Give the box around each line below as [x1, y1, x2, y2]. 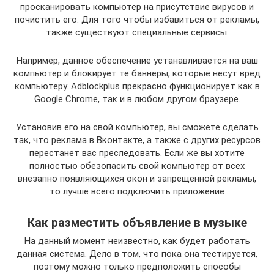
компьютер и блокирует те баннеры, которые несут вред [13, 68, 261, 80]
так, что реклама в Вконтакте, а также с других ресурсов [13, 135, 261, 146]
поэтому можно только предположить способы [33, 261, 241, 273]
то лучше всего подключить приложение [50, 186, 224, 198]
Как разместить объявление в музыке [27, 215, 247, 230]
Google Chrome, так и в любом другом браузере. [34, 94, 240, 105]
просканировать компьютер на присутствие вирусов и [20, 1, 254, 13]
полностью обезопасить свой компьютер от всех [29, 160, 245, 172]
